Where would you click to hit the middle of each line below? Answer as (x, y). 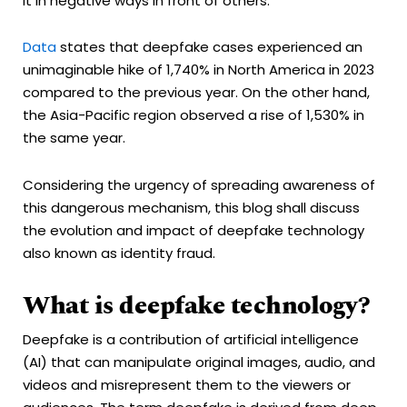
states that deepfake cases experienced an (209, 47)
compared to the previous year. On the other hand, (196, 93)
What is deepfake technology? (196, 305)
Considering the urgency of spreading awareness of (199, 184)
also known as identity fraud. (123, 253)
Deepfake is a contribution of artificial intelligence (191, 339)
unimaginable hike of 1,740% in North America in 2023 (199, 70)
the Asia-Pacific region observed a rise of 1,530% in (194, 115)
